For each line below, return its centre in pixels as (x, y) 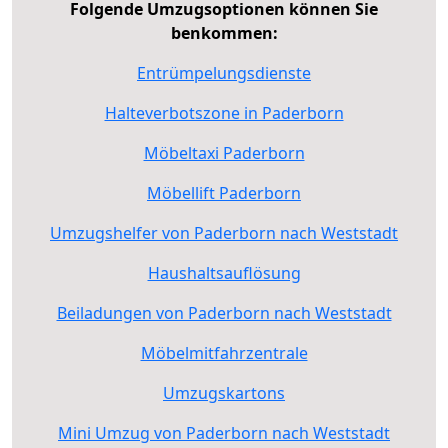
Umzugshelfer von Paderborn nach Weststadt (224, 232)
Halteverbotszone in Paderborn (224, 112)
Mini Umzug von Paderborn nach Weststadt (224, 432)
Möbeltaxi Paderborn (224, 152)
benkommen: (224, 32)
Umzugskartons (224, 392)
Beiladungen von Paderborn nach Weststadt (224, 312)
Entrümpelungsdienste (224, 72)
